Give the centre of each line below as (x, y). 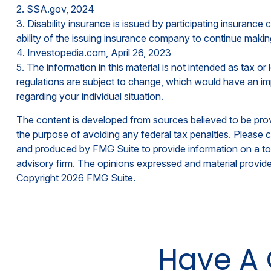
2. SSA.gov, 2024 (55, 9)
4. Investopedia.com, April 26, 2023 (93, 52)
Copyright (38, 178)
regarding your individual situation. (90, 96)
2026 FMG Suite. (98, 178)
